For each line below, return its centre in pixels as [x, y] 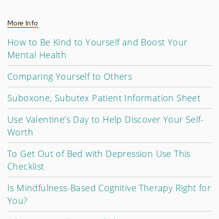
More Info [23, 23]
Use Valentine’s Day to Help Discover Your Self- [106, 119]
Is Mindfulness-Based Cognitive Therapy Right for [109, 188]
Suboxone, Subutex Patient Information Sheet [104, 98]
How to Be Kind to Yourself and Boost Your [98, 42]
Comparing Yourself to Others [70, 76]
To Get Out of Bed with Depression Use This [99, 153]
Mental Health [37, 55]
